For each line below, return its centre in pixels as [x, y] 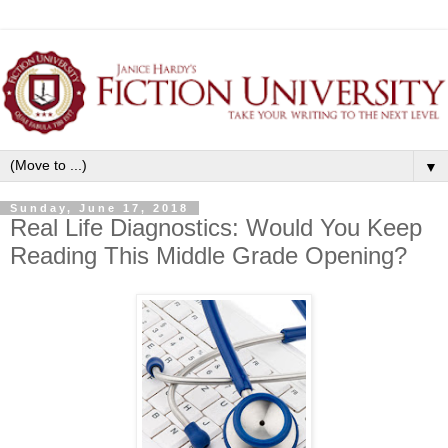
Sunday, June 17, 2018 [99, 207]
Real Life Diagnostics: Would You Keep [216, 227]
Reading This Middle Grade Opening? [208, 255]
